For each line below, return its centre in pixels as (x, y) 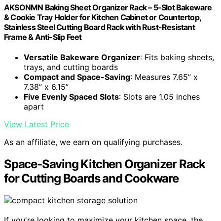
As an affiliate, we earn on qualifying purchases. (93, 142)
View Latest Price (37, 125)
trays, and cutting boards (71, 67)
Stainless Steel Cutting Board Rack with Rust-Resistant (99, 27)
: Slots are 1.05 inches (159, 97)
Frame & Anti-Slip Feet (43, 37)
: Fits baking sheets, (177, 57)
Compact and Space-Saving (77, 77)
